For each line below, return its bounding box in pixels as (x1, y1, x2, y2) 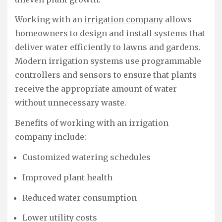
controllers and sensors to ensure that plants (15, 70, 197, 80)
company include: (15, 132, 86, 142)
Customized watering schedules (22, 152, 151, 163)
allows (163, 14, 192, 25)
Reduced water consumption (22, 192, 137, 203)
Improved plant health (22, 172, 112, 182)
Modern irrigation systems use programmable (15, 56, 201, 66)
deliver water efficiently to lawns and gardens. (15, 42, 201, 53)
